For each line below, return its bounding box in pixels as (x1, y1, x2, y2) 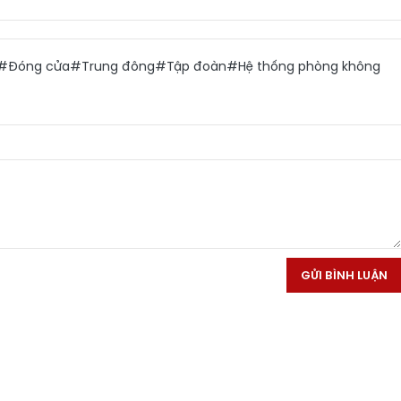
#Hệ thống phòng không (226, 56, 380, 75)
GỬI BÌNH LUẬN (301, 266, 388, 284)
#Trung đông (70, 56, 155, 75)
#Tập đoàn (155, 56, 226, 75)
